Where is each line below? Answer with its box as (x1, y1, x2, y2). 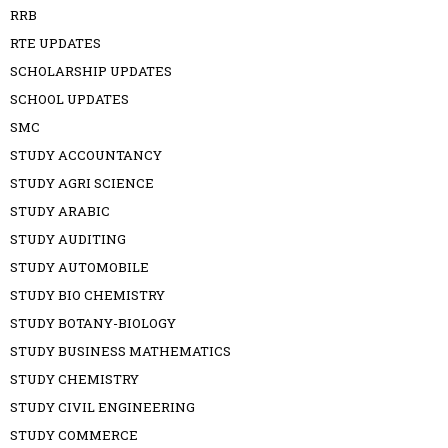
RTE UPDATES (10, 34, 101, 53)
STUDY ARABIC (10, 202, 110, 221)
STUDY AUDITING (10, 230, 126, 249)
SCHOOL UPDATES (10, 90, 129, 109)
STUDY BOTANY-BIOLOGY (10, 314, 176, 333)
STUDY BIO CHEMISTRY (10, 286, 165, 305)
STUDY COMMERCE (10, 426, 138, 445)
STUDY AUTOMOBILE (10, 258, 149, 277)
